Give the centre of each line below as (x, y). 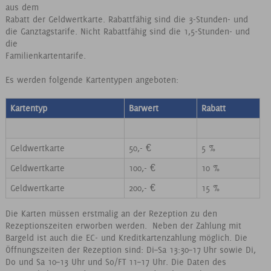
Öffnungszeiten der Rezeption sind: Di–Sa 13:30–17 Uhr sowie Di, (130, 250)
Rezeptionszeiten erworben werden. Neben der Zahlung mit (123, 225)
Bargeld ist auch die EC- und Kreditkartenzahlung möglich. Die (126, 237)
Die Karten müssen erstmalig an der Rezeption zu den (111, 213)
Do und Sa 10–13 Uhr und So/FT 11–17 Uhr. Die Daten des (116, 262)
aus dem (22, 7)
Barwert (143, 108)
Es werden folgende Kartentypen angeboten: (92, 80)
